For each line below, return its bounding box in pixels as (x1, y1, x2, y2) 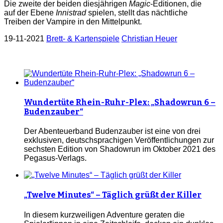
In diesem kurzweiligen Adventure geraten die (24, 210, 185, 219)
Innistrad (56, 8, 86, 17)
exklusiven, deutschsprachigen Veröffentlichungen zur (24, 136, 214, 145)
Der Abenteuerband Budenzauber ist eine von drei (24, 127, 201, 136)
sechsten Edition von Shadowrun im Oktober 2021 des (24, 145, 216, 154)
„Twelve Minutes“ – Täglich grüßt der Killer (24, 190, 202, 200)
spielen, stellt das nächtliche (86, 8, 188, 17)
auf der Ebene (4, 8, 56, 17)
